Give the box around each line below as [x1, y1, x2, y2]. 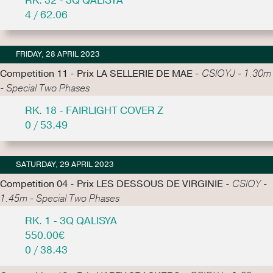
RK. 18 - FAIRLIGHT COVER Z [24, 103, 163, 118]
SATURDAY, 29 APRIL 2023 [15, 159, 114, 171]
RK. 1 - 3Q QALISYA [24, 214, 117, 228]
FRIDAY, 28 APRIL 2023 [15, 49, 100, 60]
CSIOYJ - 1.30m [202, 67, 271, 80]
